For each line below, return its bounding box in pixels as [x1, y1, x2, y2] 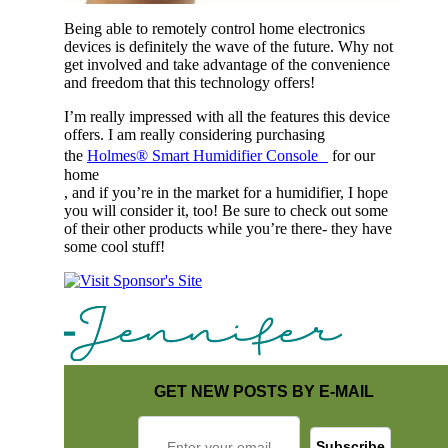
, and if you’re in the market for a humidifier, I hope [64, 183, 388, 201]
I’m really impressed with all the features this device [64, 107, 390, 125]
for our [328, 146, 375, 164]
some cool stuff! [64, 237, 169, 255]
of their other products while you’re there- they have [64, 219, 392, 237]
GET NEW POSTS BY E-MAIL [154, 382, 374, 400]
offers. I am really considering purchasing [64, 125, 325, 143]
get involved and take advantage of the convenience [64, 55, 390, 73]
